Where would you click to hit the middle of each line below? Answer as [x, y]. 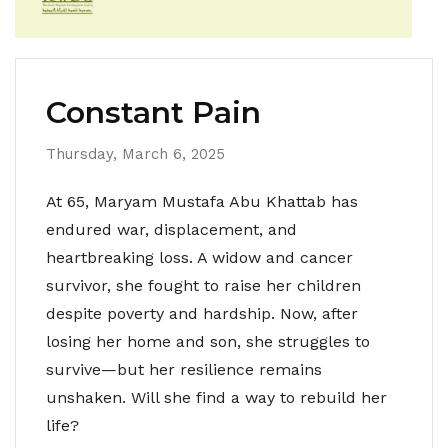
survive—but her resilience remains [184, 370]
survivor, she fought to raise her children [203, 286]
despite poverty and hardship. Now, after [202, 314]
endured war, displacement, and [171, 230]
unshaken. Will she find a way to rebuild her [216, 398]
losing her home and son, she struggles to [208, 342]
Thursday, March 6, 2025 [135, 154]
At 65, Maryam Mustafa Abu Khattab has [202, 202]
